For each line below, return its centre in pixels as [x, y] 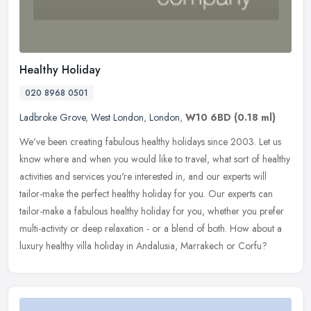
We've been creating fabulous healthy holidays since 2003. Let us [150, 141]
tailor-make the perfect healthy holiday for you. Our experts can [146, 193]
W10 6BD [208, 117]
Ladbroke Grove [52, 117]
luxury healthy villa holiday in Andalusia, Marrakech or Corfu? [143, 245]
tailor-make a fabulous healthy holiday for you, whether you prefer [152, 211]
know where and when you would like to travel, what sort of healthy [155, 159]
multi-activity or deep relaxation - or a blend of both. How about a [151, 228]
